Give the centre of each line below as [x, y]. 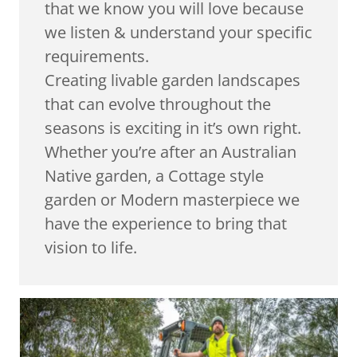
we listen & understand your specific [178, 32]
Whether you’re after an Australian [171, 152]
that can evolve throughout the [158, 104]
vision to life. [91, 247]
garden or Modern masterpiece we [172, 200]
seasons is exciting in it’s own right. [173, 128]
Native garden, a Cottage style [154, 176]
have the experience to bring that [166, 224]
